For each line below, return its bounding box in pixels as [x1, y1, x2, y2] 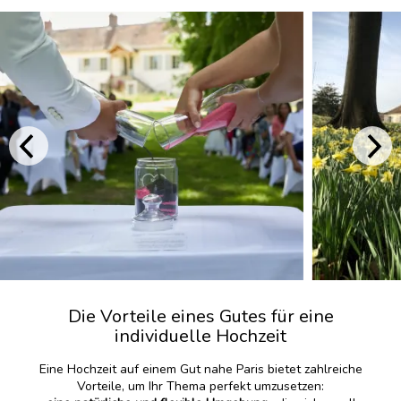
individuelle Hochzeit [115, 324, 286, 349]
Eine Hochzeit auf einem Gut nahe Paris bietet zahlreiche [38, 361, 363, 379]
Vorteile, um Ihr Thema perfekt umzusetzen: [77, 378, 324, 396]
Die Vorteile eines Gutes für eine [67, 304, 334, 329]
